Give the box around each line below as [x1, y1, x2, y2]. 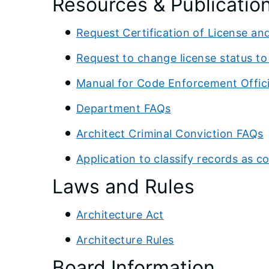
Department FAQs [76, 101, 171, 115]
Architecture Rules [76, 233, 174, 246]
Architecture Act [76, 208, 164, 221]
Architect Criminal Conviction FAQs [76, 127, 264, 140]
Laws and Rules [52, 174, 195, 198]
